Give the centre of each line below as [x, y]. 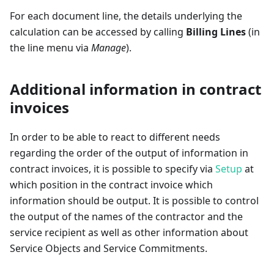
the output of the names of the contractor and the [126, 217]
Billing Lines [216, 32]
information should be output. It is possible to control [134, 201]
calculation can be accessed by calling [98, 32]
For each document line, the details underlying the [126, 16]
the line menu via [50, 48]
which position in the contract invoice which [111, 185]
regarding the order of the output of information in [129, 153]
